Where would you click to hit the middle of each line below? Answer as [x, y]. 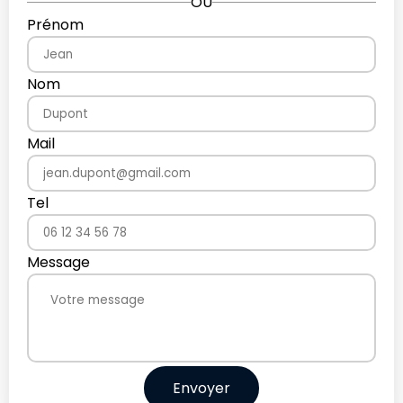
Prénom [55, 25]
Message [58, 263]
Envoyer [201, 389]
